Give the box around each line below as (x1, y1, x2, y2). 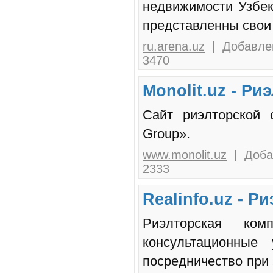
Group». (143, 126, 190, 142)
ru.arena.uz (143, 40, 205, 54)
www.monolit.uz (143, 148, 227, 162)
